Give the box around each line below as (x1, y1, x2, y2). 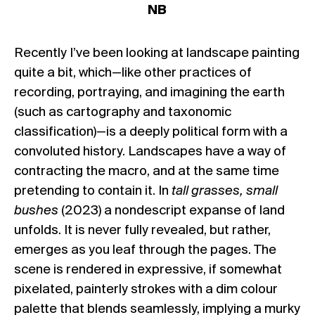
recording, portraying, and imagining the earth (14, 85, 285, 100)
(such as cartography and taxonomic (14, 105, 231, 120)
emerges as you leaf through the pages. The (14, 243, 276, 257)
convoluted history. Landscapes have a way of (14, 144, 286, 159)
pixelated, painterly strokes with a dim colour (14, 282, 278, 297)
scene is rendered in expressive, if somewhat (14, 262, 282, 277)
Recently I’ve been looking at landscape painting (14, 46, 300, 60)
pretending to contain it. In (14, 184, 172, 198)
